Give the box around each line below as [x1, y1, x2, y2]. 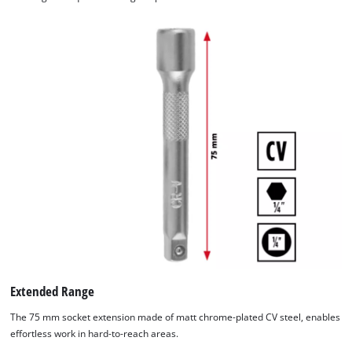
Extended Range [10, 281, 95, 300]
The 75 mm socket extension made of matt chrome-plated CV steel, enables [10, 311, 341, 324]
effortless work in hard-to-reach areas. [10, 328, 179, 340]
